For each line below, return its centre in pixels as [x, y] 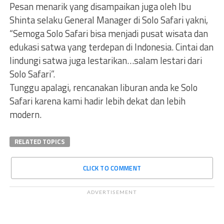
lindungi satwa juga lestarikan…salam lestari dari [105, 60]
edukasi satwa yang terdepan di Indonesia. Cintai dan [111, 47]
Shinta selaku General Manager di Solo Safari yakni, [108, 20]
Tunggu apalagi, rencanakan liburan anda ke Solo [103, 87]
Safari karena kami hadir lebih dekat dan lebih [97, 101]
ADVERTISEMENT [112, 192]
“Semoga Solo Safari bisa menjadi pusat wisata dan [108, 33]
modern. [25, 114]
